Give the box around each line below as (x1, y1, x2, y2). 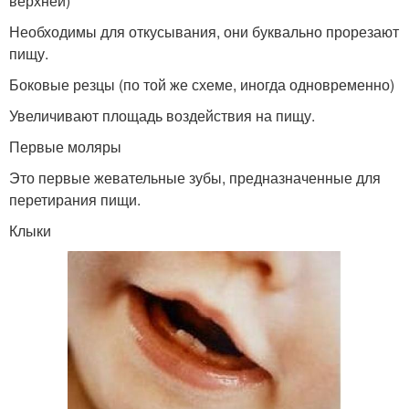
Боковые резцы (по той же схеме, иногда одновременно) (9, 73, 394, 95)
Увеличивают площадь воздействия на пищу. (9, 104, 315, 126)
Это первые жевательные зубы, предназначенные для (9, 166, 381, 188)
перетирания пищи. (9, 188, 141, 210)
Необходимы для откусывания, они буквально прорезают (9, 20, 399, 42)
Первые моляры (9, 135, 121, 157)
